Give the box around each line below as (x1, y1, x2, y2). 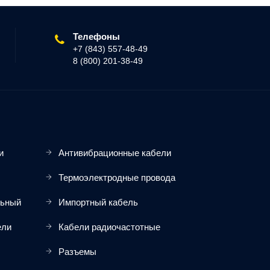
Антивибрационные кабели (58, 148, 171, 159)
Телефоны (73, 30, 120, 43)
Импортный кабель (58, 197, 138, 208)
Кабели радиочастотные (58, 222, 160, 233)
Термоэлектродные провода (58, 172, 175, 183)
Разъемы (58, 246, 96, 257)
